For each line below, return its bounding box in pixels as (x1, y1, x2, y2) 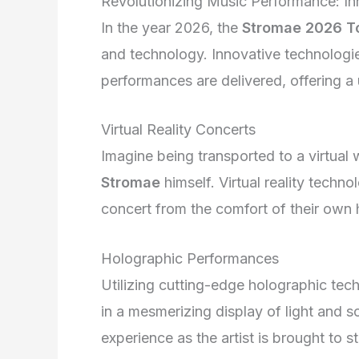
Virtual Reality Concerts (101, 121, 256, 139)
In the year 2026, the (101, 18, 242, 36)
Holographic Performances (101, 250, 279, 268)
